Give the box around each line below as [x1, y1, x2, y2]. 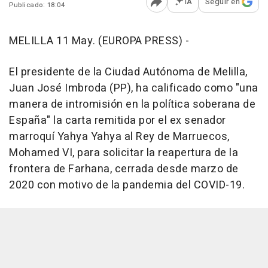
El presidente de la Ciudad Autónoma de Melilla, [9, 64, 248, 81]
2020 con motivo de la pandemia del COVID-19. [9, 177, 245, 194]
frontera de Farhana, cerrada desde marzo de [9, 161, 239, 178]
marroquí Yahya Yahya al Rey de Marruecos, [9, 129, 230, 145]
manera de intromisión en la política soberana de [9, 96, 255, 113]
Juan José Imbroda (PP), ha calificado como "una [9, 80, 258, 97]
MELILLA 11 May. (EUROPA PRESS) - [9, 33, 189, 50]
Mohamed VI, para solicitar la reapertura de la [9, 145, 238, 162]
